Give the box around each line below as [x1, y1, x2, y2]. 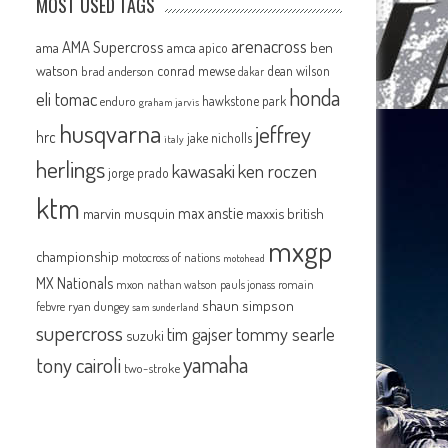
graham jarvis [139, 95, 200, 109]
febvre [36, 298, 66, 314]
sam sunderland [132, 300, 200, 314]
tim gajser [167, 323, 234, 345]
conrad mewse [157, 61, 236, 79]
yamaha [183, 350, 249, 378]
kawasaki [172, 159, 236, 182]
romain [278, 276, 315, 292]
